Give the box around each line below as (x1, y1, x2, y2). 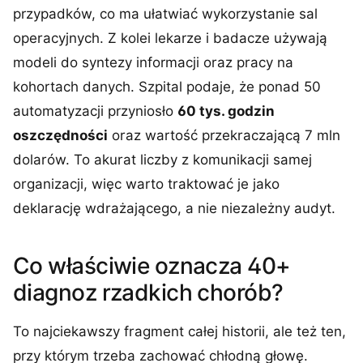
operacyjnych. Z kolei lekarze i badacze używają (13, 30, 327, 46)
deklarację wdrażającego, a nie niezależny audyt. (13, 200, 335, 216)
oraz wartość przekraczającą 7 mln (108, 127, 340, 143)
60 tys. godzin (177, 103, 275, 119)
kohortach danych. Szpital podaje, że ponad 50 (13, 79, 321, 95)
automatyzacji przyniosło (13, 103, 177, 119)
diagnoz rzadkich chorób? (13, 279, 284, 306)
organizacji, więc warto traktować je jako (13, 176, 280, 192)
